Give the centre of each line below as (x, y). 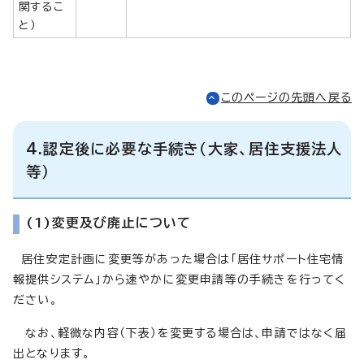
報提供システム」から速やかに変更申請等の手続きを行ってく (180, 279)
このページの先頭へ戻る (286, 97)
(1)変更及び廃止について (109, 222)
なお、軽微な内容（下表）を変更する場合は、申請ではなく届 (180, 333)
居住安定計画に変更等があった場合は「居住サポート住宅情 (179, 259)
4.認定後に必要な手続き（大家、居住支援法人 (184, 148)
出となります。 (52, 353)
